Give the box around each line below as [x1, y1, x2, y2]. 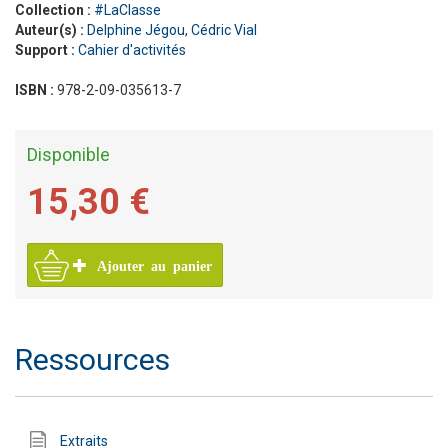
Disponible [27, 143, 110, 165]
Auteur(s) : [15, 21, 87, 38]
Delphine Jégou [87, 21, 185, 38]
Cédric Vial [191, 21, 257, 38]
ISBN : [15, 81, 57, 98]
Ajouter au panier [97, 258, 212, 273]
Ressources [15, 341, 170, 377]
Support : [15, 41, 78, 58]
